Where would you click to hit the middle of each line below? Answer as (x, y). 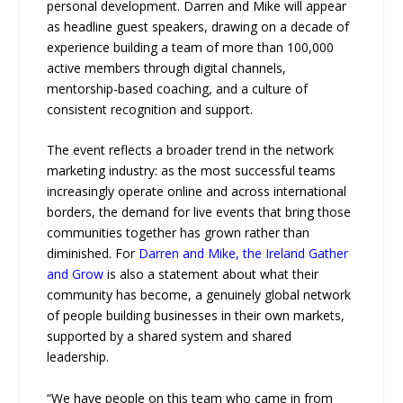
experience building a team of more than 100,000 (191, 47)
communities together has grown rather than (179, 233)
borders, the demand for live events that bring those (199, 212)
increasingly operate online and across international (197, 192)
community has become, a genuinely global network (199, 295)
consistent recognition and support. (150, 109)
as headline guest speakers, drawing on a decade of (198, 26)
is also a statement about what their (211, 274)
